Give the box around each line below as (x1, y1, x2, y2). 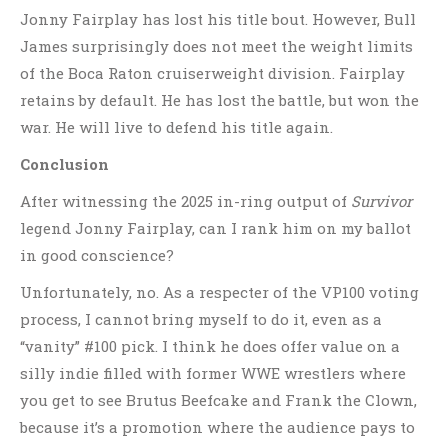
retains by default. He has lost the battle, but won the (20, 90, 419, 110)
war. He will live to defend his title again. (20, 117, 333, 137)
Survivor (351, 191, 412, 211)
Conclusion (20, 154, 109, 174)
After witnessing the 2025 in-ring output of (20, 191, 351, 211)
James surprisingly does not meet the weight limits (20, 36, 413, 56)
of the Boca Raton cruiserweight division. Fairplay (20, 63, 405, 83)
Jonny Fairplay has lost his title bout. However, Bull (20, 9, 416, 29)
